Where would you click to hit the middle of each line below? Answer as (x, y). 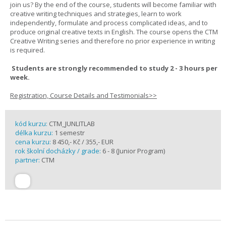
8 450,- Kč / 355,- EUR (82, 142)
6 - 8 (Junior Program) (134, 151)
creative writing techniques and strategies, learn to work (96, 14)
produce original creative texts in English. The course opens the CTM (114, 32)
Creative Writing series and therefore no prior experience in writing (112, 41)
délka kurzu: (35, 133)
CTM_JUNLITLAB (72, 124)
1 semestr (70, 133)
